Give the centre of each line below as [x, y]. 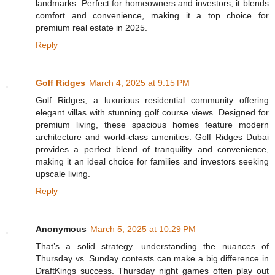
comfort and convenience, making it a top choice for [152, 15]
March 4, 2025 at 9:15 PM [139, 83]
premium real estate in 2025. [91, 27]
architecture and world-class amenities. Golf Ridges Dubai [152, 137]
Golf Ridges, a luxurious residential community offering [152, 100]
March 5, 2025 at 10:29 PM [143, 229]
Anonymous [61, 229]
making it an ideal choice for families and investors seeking [152, 161]
